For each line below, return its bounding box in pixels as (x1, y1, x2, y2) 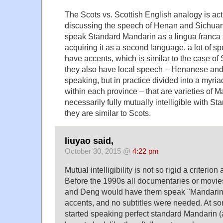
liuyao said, (65, 135, 113, 146)
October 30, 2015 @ (65, 147, 132, 155)
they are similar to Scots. (65, 108, 151, 117)
